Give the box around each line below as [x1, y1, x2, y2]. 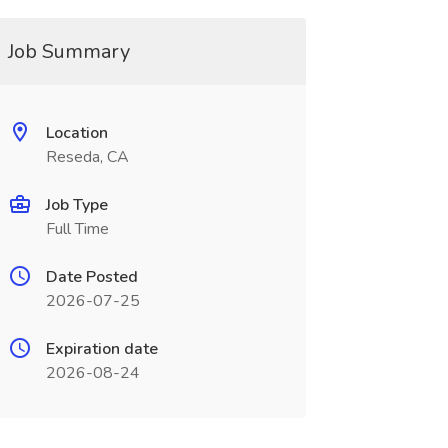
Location [45, 122, 108, 144]
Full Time [45, 218, 109, 240]
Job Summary [7, 38, 130, 65]
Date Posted [45, 266, 138, 288]
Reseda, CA [45, 146, 129, 168]
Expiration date [45, 338, 158, 360]
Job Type [45, 194, 108, 216]
